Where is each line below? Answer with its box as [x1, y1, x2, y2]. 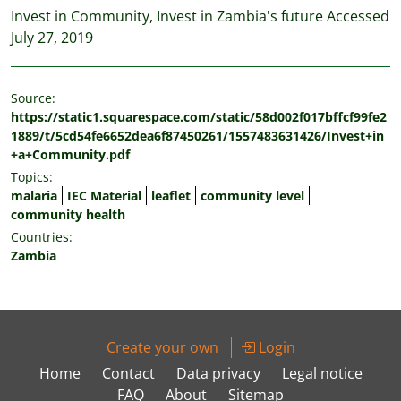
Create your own [106, 337, 218, 357]
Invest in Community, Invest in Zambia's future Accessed [11, 6, 389, 26]
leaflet [151, 187, 191, 204]
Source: [11, 90, 55, 107]
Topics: [11, 168, 53, 185]
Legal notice [281, 363, 363, 383]
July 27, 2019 [11, 28, 93, 47]
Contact [101, 363, 155, 383]
